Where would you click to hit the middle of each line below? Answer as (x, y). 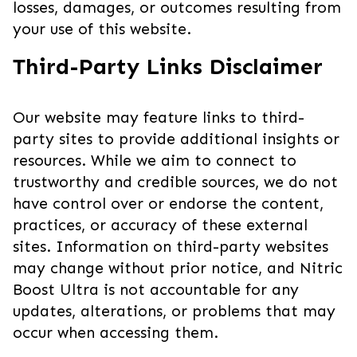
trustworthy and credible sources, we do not (175, 182)
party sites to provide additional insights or (176, 139)
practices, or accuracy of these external (160, 225)
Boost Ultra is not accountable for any (156, 290)
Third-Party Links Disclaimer (168, 67)
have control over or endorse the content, (168, 204)
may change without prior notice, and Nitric (178, 268)
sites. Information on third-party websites (171, 247)
